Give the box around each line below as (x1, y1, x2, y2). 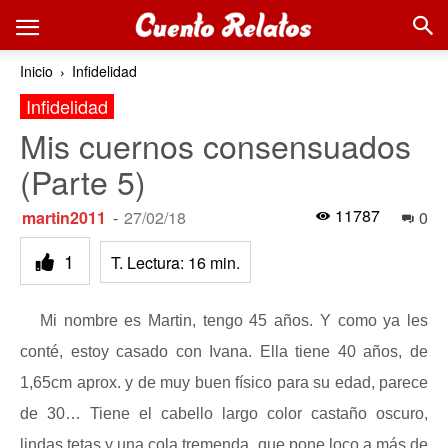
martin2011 (22, 206, 106, 229)
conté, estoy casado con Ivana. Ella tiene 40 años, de (20, 343, 428, 360)
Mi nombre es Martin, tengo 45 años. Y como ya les (40, 312, 428, 329)
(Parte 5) (20, 158, 146, 204)
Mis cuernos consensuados (20, 122, 411, 168)
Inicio (20, 61, 53, 81)
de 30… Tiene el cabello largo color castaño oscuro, (20, 405, 428, 422)
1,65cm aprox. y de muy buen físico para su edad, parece (20, 374, 428, 391)
